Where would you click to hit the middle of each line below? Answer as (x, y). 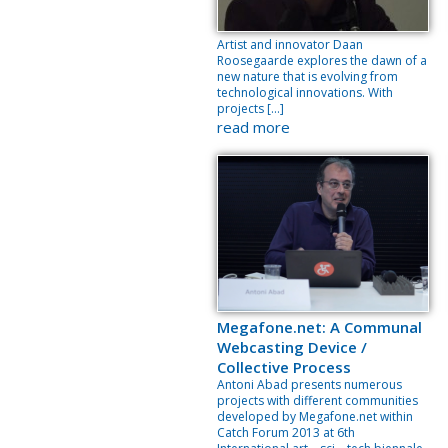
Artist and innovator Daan (290, 44)
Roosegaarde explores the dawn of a (322, 60)
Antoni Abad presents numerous (309, 384)
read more (253, 127)
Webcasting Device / (292, 347)
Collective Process (284, 367)
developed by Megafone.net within (315, 416)
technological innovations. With (305, 92)
